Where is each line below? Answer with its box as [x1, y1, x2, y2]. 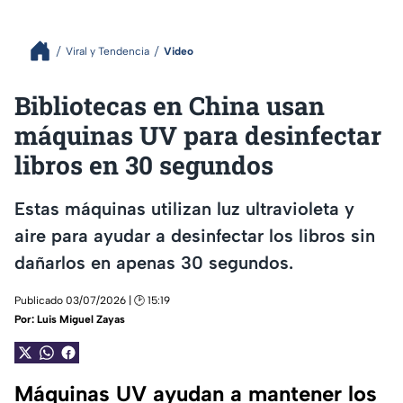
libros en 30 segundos [14, 148, 273, 182]
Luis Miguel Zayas [37, 313, 125, 327]
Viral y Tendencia [66, 44, 149, 58]
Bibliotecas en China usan [14, 89, 325, 122]
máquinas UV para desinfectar [14, 119, 381, 152]
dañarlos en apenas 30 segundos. [14, 251, 293, 273]
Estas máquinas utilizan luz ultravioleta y [14, 197, 354, 219]
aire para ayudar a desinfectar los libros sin [14, 224, 375, 246]
